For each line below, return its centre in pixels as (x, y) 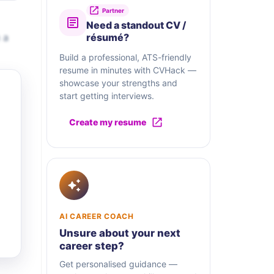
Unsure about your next (120, 233)
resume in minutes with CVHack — (128, 70)
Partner (113, 11)
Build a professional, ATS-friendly (125, 57)
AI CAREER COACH (97, 217)
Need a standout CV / (136, 25)
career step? (92, 246)
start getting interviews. (107, 96)
